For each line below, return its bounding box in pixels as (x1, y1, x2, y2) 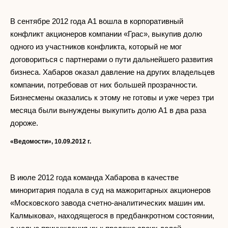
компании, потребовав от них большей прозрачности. (10, 80, 197, 90)
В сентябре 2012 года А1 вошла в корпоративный (10, 17, 183, 26)
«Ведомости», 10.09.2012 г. (10, 138, 91, 146)
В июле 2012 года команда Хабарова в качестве (10, 173, 179, 182)
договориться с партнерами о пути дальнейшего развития (10, 55, 213, 64)
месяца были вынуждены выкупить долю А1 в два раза (10, 106, 206, 115)
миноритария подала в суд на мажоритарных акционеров (10, 186, 211, 195)
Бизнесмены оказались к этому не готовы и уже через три (10, 93, 214, 102)
